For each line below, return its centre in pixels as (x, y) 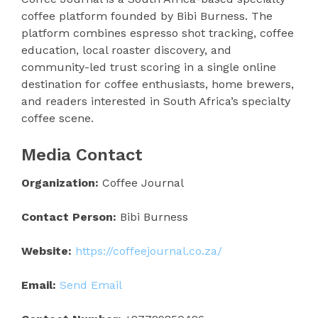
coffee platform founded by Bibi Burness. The (147, 16)
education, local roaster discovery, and (126, 50)
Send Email (91, 285)
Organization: (60, 182)
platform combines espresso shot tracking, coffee (158, 33)
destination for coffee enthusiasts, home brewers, (158, 84)
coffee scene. (57, 118)
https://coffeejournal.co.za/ (149, 251)
